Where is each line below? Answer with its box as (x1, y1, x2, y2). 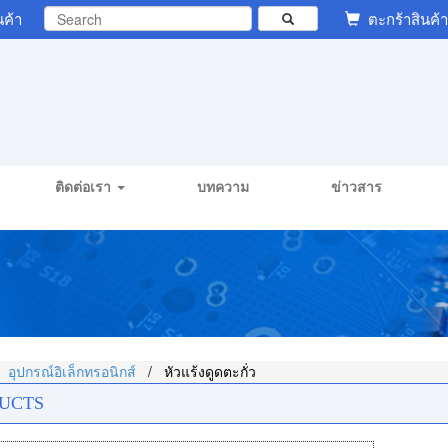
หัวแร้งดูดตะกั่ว (164, 364, 256, 380)
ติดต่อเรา (55, 176, 112, 197)
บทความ (197, 176, 250, 197)
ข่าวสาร (331, 176, 383, 197)
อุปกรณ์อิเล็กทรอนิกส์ (8, 364, 136, 380)
